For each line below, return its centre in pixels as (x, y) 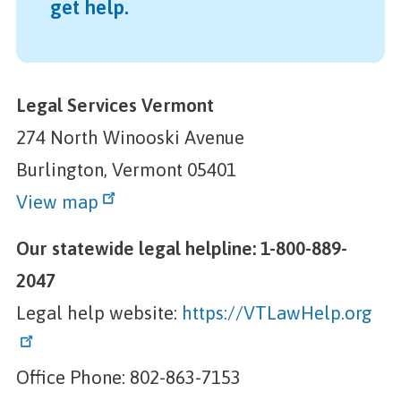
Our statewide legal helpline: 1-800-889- (181, 248)
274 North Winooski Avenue (132, 137)
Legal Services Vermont (115, 105)
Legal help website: (98, 313)
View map (57, 202)
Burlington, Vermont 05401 (128, 170)
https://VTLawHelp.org (277, 313)
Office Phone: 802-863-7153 (130, 377)
